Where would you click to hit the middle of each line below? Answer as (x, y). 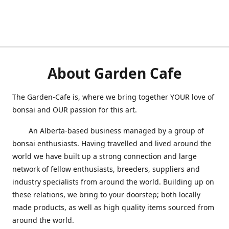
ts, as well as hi (84, 207)
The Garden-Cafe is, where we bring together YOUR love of (113, 97)
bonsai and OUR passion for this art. (76, 109)
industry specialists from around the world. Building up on (113, 181)
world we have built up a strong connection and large (105, 156)
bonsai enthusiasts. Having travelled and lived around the (112, 143)
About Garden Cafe (114, 73)
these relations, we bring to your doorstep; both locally (106, 194)
